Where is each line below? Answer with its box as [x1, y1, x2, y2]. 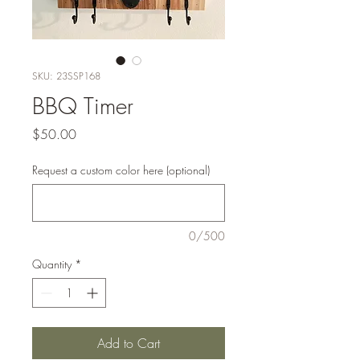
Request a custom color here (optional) [32, 162, 210, 178]
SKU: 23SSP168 [32, 69, 100, 83]
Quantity [32, 256, 72, 272]
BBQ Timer [32, 91, 133, 121]
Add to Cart [97, 334, 160, 352]
